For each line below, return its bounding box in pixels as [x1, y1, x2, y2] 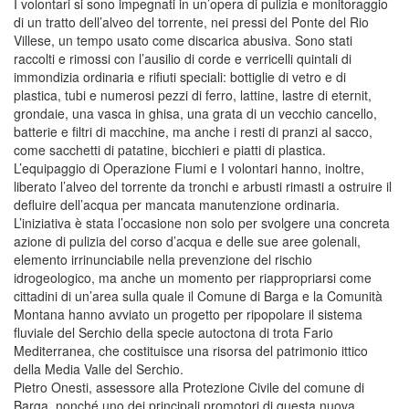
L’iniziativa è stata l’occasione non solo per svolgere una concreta [14, 213, 390, 232]
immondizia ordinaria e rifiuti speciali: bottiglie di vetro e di [14, 67, 346, 86]
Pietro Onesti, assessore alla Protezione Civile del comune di [14, 377, 364, 396]
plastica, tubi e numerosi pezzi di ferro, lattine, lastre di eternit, [14, 85, 372, 104]
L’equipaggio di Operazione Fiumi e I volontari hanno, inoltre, [14, 158, 364, 177]
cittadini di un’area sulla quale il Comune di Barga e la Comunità [14, 286, 383, 305]
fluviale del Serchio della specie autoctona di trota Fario [14, 322, 333, 341]
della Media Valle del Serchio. [14, 359, 184, 378]
